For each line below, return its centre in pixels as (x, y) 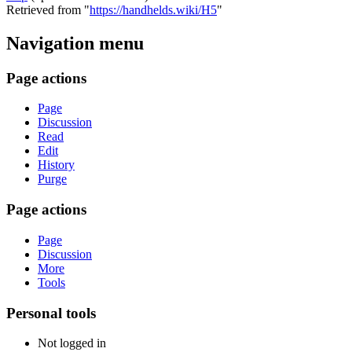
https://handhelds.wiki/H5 (153, 9)
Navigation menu (75, 43)
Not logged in (72, 343)
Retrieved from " (48, 9)
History (56, 165)
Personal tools (51, 313)
